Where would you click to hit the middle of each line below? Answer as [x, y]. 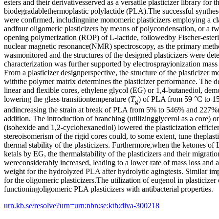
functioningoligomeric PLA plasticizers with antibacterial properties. [109, 189]
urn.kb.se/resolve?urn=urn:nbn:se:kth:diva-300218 [82, 205]
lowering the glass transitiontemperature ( [67, 99]
